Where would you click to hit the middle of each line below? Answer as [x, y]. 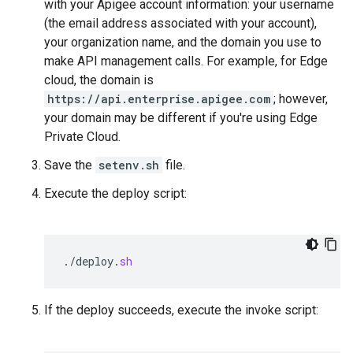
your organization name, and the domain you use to [183, 42]
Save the [70, 165]
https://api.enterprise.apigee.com [159, 99]
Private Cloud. [82, 137]
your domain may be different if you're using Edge [181, 118]
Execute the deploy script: [115, 193]
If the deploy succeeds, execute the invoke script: [181, 310]
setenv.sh [129, 165]
